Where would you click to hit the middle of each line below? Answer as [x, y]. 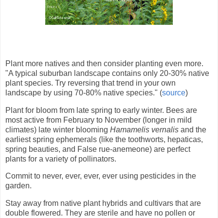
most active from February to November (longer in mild [99, 120]
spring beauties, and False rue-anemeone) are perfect [98, 149]
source [174, 92]
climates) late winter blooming [58, 129]
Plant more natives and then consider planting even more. [104, 63]
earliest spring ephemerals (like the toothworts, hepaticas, [104, 139]
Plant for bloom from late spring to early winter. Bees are [101, 110]
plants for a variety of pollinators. [61, 159]
